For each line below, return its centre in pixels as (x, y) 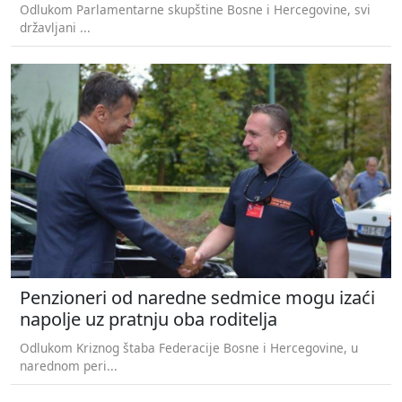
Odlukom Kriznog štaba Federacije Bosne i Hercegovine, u (189, 347)
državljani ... (55, 28)
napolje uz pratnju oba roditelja (149, 319)
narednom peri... (69, 365)
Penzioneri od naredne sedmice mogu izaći (197, 297)
